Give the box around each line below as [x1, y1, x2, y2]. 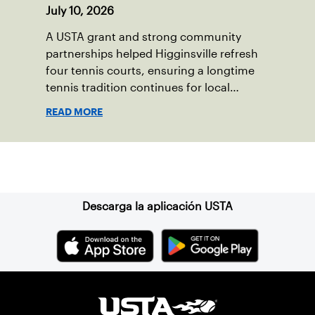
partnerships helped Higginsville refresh [46, 48, 258, 60]
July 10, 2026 [46, 5, 114, 18]
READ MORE [46, 108, 103, 116]
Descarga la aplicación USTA [82, 200, 233, 213]
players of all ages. [46, 98, 144, 111]
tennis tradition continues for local [46, 82, 230, 94]
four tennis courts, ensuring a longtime [46, 65, 255, 77]
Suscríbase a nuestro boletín [82, 161, 233, 174]
